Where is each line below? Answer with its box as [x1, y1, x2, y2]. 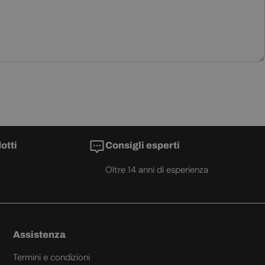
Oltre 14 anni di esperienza [105, 164, 208, 176]
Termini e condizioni [12, 251, 90, 264]
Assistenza [12, 230, 66, 240]
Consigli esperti [105, 140, 180, 151]
